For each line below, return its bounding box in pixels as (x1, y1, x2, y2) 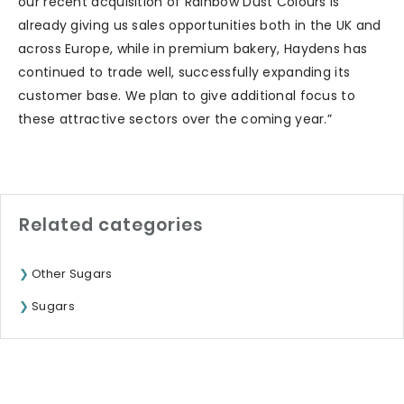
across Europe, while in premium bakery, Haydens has (18, 40, 368, 59)
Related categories (19, 213, 204, 238)
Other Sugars (32, 265, 113, 283)
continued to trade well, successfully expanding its (18, 63, 351, 82)
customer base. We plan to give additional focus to (18, 87, 355, 106)
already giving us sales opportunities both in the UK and (18, 16, 381, 35)
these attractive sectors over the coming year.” (18, 110, 333, 129)
